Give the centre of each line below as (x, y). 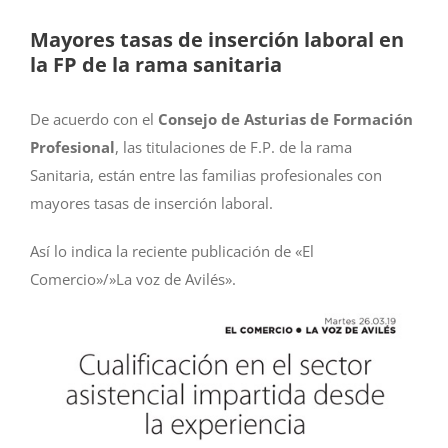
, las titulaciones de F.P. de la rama (233, 146)
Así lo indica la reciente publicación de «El (172, 250)
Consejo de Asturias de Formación (285, 118)
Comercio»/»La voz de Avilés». (133, 278)
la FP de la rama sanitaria (156, 64)
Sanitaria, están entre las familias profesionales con (206, 174)
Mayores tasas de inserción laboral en (217, 39)
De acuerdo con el (94, 118)
